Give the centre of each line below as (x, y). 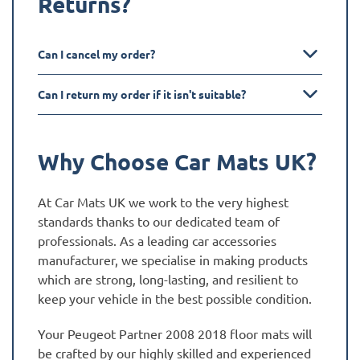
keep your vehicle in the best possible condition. (175, 298)
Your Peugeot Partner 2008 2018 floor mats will (175, 333)
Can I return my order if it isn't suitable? (142, 94)
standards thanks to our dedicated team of (159, 221)
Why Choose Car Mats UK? (177, 161)
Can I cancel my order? (96, 53)
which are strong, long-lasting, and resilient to (168, 278)
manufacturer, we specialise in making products (173, 259)
